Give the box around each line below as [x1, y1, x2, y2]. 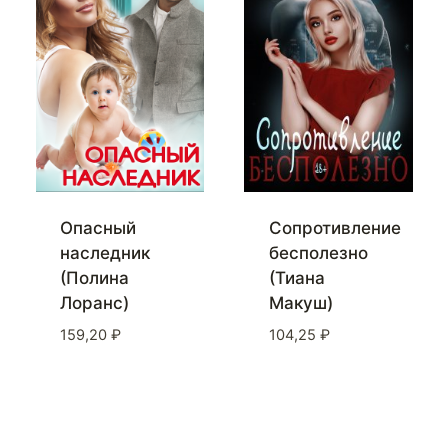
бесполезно [268, 243, 368, 264]
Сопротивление [268, 218, 401, 239]
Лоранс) [60, 293, 129, 314]
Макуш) [268, 293, 333, 314]
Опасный [60, 218, 136, 239]
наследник [60, 243, 150, 264]
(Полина [60, 268, 129, 289]
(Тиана [268, 268, 325, 289]
